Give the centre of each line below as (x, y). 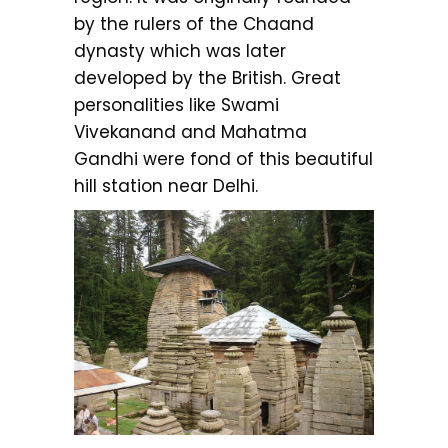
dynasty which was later (180, 50)
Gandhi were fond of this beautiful (223, 158)
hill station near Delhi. (166, 185)
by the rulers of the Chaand (194, 23)
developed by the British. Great (207, 77)
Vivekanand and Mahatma (190, 131)
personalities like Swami (176, 104)
